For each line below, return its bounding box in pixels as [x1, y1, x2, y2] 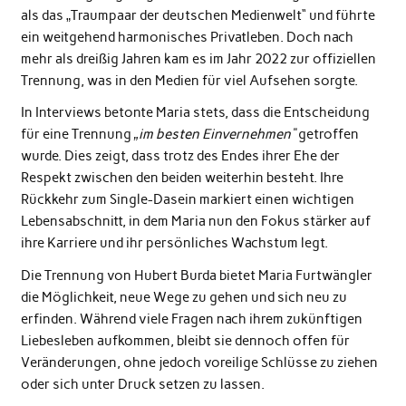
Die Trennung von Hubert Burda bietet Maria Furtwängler [20, 266, 372, 284]
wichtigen [291, 191, 354, 208]
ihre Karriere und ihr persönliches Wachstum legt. [20, 235, 328, 252]
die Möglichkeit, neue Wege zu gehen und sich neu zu [20, 288, 347, 305]
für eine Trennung [20, 126, 134, 143]
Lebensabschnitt [20, 213, 122, 230]
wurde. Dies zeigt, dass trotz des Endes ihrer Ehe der [20, 148, 340, 165]
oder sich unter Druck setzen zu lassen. [20, 375, 265, 392]
